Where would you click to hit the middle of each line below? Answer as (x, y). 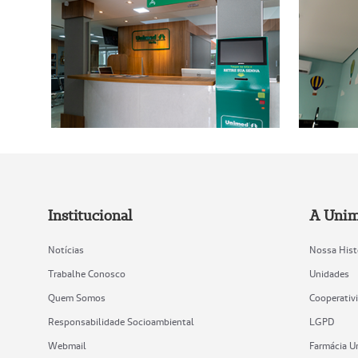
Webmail (67, 345)
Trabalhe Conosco (87, 273)
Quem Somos (77, 297)
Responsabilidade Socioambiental (121, 321)
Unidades (330, 273)
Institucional (90, 215)
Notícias (66, 249)
